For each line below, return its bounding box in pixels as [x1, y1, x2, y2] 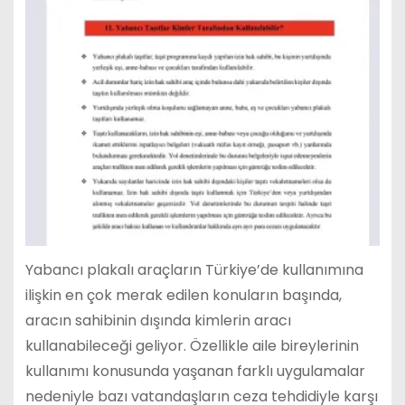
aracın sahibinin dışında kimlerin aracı [24, 310, 291, 332]
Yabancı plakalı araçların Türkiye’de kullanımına [24, 259, 363, 281]
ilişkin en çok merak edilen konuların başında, [24, 285, 342, 306]
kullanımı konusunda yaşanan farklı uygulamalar [24, 361, 365, 382]
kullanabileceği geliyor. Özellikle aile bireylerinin [24, 335, 359, 357]
